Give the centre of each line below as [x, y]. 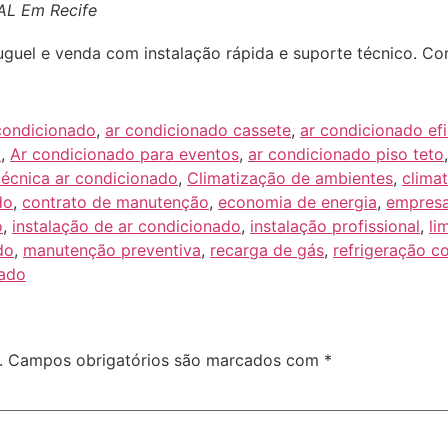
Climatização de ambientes [290, 177]
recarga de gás [267, 249]
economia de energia [297, 201]
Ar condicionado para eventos [124, 153]
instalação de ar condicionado [126, 225]
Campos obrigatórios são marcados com [166, 359]
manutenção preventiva [112, 249]
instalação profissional [335, 225]
